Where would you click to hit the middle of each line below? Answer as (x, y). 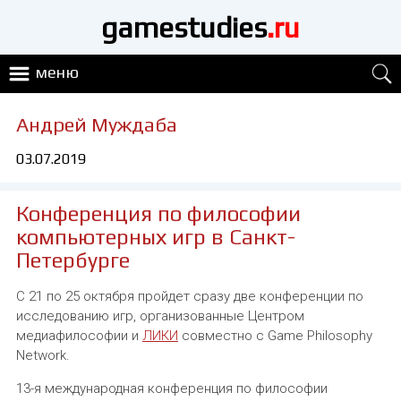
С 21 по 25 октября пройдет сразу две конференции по (189, 297)
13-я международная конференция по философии (171, 389)
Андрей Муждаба (96, 125)
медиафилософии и (79, 336)
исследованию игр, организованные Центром (160, 316)
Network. (43, 356)
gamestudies (184, 27)
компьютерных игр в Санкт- (155, 237)
